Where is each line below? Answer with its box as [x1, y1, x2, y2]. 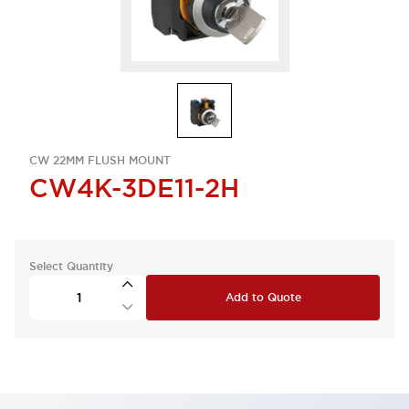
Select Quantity [29, 259, 113, 274]
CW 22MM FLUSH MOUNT [29, 153, 171, 168]
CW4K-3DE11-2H [29, 172, 239, 204]
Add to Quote [225, 290, 301, 305]
